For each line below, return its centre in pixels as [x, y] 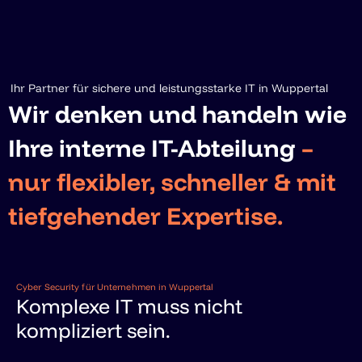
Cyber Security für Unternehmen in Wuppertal [115, 286]
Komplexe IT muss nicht [129, 305]
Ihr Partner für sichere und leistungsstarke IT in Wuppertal [170, 88]
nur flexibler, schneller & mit [172, 182]
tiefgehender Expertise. [145, 216]
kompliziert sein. [93, 330]
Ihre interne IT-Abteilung [155, 148]
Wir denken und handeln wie [177, 114]
